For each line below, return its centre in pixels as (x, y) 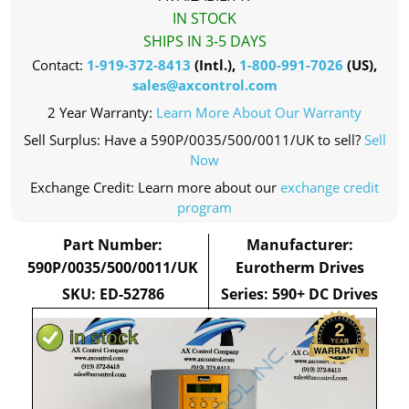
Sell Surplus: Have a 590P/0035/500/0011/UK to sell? (194, 140)
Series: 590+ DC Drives (300, 294)
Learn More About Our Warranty (259, 112)
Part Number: (113, 245)
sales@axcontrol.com (204, 85)
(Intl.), (215, 65)
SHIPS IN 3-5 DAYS (204, 41)
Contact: (59, 65)
